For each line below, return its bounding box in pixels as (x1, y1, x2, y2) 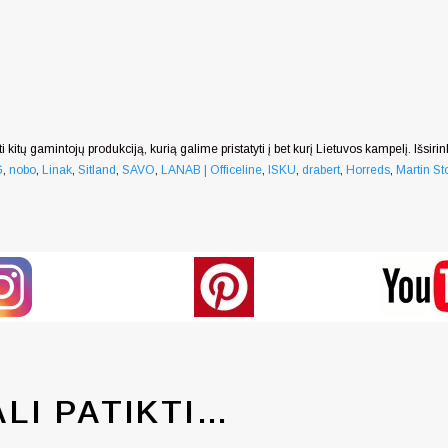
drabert (302, 162, 340, 177)
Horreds (346, 162, 390, 177)
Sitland (78, 162, 116, 177)
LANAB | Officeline (161, 162, 262, 177)
